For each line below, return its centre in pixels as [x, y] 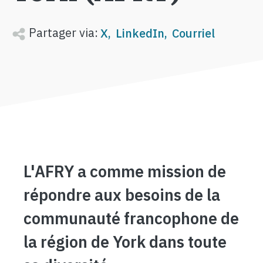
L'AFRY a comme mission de [125, 171]
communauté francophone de [131, 218]
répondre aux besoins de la [122, 195]
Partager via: [62, 33]
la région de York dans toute [125, 242]
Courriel [193, 33]
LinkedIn [140, 33]
